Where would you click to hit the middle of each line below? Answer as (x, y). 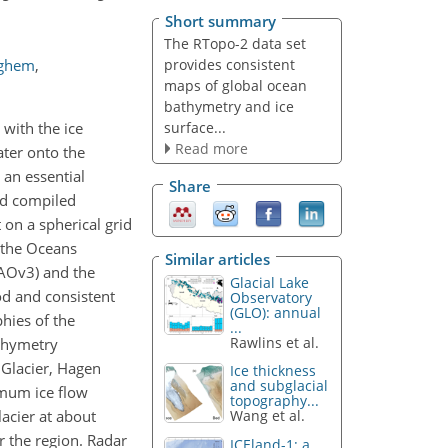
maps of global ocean (235, 85)
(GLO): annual (276, 312)
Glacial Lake (270, 282)
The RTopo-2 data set (234, 43)
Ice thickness (273, 371)
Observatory (271, 297)
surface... (194, 127)
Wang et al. (268, 416)
